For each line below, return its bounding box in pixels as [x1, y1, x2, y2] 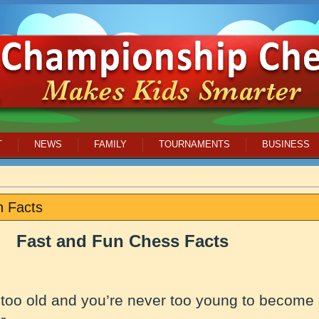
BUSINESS [262, 139, 310, 150]
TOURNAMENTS [159, 139, 230, 150]
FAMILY [94, 139, 127, 150]
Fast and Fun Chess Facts [16, 231, 229, 251]
